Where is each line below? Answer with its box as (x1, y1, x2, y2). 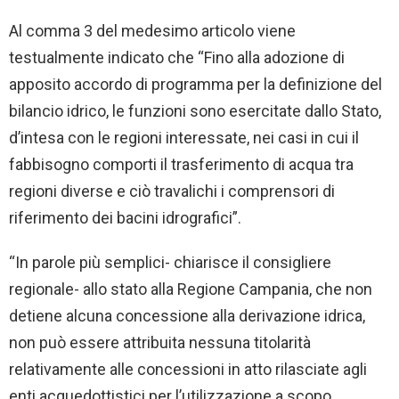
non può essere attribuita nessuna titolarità (9, 333, 311, 353)
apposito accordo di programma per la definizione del (9, 75, 382, 94)
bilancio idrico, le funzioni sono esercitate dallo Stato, (9, 102, 381, 121)
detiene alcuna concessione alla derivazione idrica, (9, 306, 365, 326)
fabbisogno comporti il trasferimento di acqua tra (9, 155, 354, 175)
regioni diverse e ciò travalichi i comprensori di (9, 182, 335, 201)
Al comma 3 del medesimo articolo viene (9, 21, 296, 41)
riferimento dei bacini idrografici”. (9, 208, 245, 228)
